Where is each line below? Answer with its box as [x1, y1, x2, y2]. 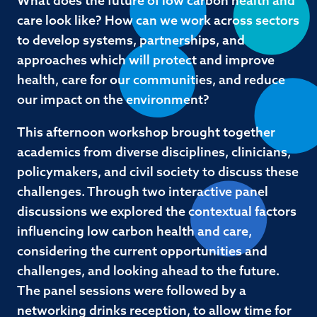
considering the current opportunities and [17, 246, 267, 259]
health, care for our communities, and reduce [17, 74, 285, 88]
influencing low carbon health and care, [17, 226, 252, 239]
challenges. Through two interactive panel [17, 186, 268, 200]
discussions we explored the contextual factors [17, 206, 296, 219]
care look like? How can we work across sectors [17, 15, 299, 28]
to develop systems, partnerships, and [17, 35, 245, 48]
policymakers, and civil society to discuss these [17, 166, 299, 180]
